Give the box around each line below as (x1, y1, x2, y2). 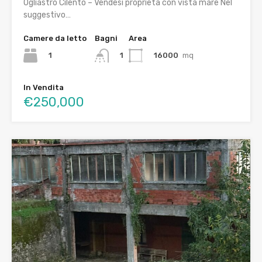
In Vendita (23, 83, 64, 92)
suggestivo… (23, 9, 71, 20)
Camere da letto (23, 33, 87, 43)
